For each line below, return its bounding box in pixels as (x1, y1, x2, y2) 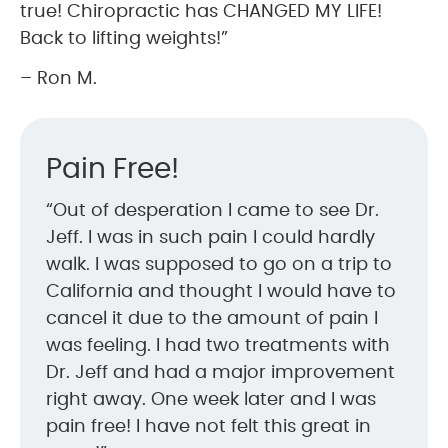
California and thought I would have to (46, 282, 396, 301)
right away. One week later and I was (46, 390, 376, 409)
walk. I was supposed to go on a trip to (46, 255, 392, 274)
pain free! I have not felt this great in (46, 417, 371, 436)
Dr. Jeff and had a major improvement (46, 363, 395, 382)
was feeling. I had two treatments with (46, 336, 390, 355)
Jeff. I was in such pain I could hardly (46, 228, 375, 247)
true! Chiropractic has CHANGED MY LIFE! (20, 2, 382, 21)
